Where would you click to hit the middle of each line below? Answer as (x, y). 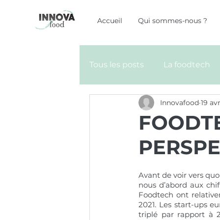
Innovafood (179, 102)
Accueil (110, 21)
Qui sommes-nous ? (173, 21)
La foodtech (187, 65)
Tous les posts (117, 65)
